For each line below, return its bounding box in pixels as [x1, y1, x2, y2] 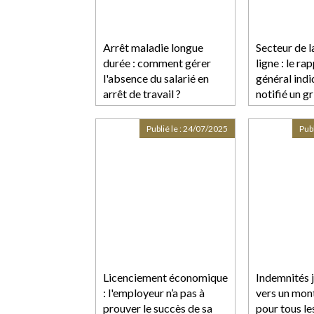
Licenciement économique [103, 270, 228, 284]
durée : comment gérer [103, 55, 211, 69]
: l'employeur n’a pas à [103, 285, 205, 299]
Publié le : [146, 123, 183, 134]
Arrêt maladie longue [103, 40, 203, 54]
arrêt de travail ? [103, 86, 181, 100]
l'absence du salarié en [103, 71, 209, 85]
